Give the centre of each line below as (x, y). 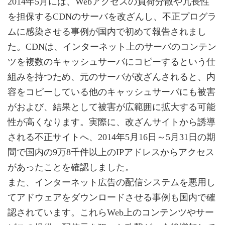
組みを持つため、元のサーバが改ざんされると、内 (111, 77)
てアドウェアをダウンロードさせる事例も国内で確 (111, 197)
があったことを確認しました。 (71, 167)
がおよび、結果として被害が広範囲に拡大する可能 (111, 107)
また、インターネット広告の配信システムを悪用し (111, 182)
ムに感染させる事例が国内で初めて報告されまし (107, 31)
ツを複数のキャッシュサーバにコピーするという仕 (111, 62)
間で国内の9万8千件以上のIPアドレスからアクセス (111, 152)
